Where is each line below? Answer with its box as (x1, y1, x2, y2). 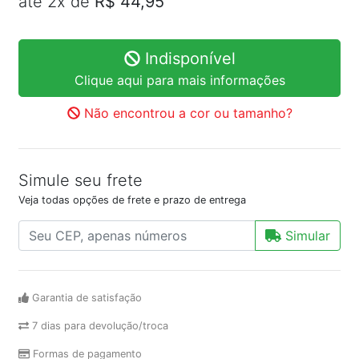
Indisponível (139, 49, 236, 68)
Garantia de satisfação (28, 292, 142, 304)
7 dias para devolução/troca (28, 320, 168, 332)
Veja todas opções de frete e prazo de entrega (18, 194, 246, 206)
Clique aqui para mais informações (74, 72, 285, 88)
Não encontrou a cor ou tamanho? (79, 105, 292, 121)
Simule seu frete (18, 171, 143, 190)
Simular (281, 228, 330, 244)
